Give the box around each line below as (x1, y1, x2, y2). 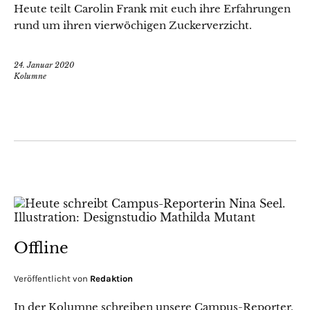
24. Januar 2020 (14, 60, 74, 70)
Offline (14, 239, 69, 257)
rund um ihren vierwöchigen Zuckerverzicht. (14, 19, 252, 32)
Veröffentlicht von (14, 273, 90, 284)
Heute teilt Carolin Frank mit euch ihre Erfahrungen (14, 2, 291, 15)
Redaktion (90, 273, 133, 284)
